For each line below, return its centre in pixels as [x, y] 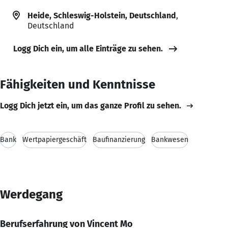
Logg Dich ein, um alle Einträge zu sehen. [88, 48]
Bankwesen [170, 139]
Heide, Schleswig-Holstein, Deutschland [102, 15]
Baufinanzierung [119, 139]
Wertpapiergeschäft [54, 139]
